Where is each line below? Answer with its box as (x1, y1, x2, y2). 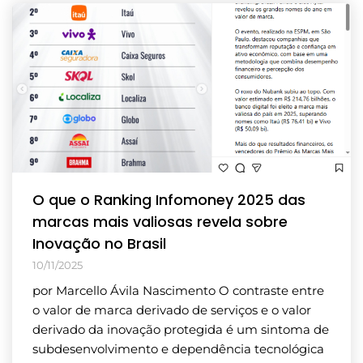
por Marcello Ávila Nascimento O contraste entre (32, 282, 324, 298)
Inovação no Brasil (32, 233, 166, 254)
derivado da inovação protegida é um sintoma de (32, 321, 329, 337)
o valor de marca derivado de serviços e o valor (32, 301, 311, 318)
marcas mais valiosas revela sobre (32, 211, 288, 232)
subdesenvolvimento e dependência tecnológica (32, 340, 324, 357)
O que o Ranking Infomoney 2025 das (32, 189, 305, 210)
